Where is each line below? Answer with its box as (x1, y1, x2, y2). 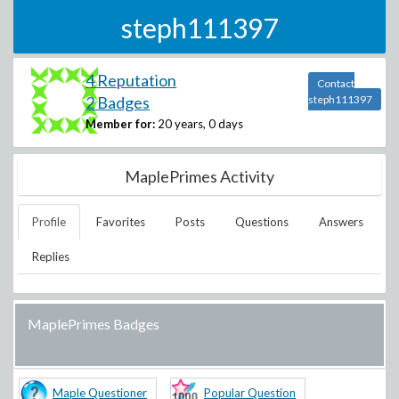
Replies (32, 249, 69, 264)
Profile (32, 215, 66, 229)
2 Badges (85, 93, 151, 112)
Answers (319, 215, 363, 229)
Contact (316, 77, 354, 90)
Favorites (96, 215, 145, 229)
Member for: (85, 117, 156, 131)
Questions (235, 215, 289, 229)
